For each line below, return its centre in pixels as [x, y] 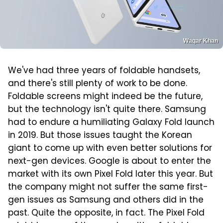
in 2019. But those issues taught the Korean [100, 136]
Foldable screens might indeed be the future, [105, 97]
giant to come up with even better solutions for [110, 149]
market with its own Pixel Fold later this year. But [111, 174]
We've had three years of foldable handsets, [104, 71]
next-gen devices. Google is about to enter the [110, 162]
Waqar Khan [201, 41]
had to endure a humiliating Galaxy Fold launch [111, 123]
